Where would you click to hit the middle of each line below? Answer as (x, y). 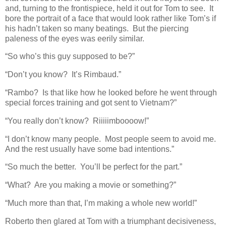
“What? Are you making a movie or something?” (91, 185)
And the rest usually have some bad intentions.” (90, 149)
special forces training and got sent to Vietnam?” (91, 103)
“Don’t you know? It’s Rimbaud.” (63, 75)
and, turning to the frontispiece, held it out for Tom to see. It (109, 8)
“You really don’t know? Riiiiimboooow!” (77, 121)
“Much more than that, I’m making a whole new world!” (101, 203)
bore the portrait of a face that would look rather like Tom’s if (110, 18)
